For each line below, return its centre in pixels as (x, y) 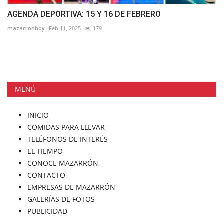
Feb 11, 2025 (65, 28)
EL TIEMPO (45, 151)
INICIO (38, 115)
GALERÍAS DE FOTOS (61, 199)
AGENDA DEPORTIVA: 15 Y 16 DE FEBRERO (84, 14)
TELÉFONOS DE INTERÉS (68, 139)
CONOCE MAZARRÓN (63, 163)
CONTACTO (46, 175)
